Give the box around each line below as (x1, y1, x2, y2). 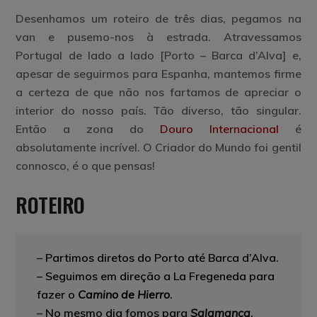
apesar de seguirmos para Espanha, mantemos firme (16, 67, 301, 81)
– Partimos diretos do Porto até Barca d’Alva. (37, 250, 279, 265)
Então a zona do (16, 122, 160, 136)
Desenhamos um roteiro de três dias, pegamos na (16, 11, 301, 25)
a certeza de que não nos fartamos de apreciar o (16, 85, 301, 99)
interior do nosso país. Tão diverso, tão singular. (16, 103, 301, 117)
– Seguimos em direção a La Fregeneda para (37, 269, 275, 283)
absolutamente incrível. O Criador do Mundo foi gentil (16, 140, 301, 154)
